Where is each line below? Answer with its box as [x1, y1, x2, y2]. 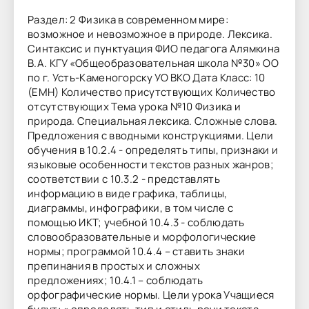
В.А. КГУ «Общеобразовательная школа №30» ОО [28, 55, 279, 70]
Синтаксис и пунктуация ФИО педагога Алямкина [28, 41, 280, 56]
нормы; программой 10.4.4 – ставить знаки [28, 243, 245, 259]
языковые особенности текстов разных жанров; [28, 157, 274, 172]
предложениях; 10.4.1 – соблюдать [28, 272, 203, 288]
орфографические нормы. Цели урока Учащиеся [28, 287, 275, 302]
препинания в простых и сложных [28, 258, 201, 273]
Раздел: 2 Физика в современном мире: [28, 12, 228, 27]
